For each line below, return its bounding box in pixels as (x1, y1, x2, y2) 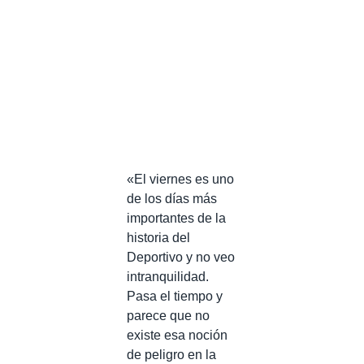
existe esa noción (127, 327, 227, 342)
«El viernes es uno (127, 171, 234, 186)
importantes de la (127, 210, 226, 225)
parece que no (127, 308, 210, 323)
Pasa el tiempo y (127, 288, 223, 303)
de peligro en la (127, 347, 216, 362)
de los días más (127, 191, 217, 206)
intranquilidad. (127, 269, 209, 284)
